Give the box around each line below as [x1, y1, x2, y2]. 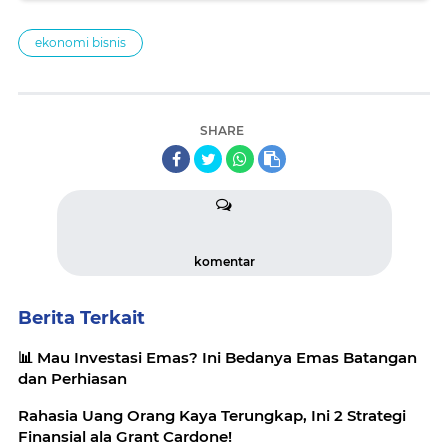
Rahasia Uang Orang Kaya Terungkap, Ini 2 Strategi [18, 406, 406, 426]
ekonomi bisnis [35, 35, 126, 51]
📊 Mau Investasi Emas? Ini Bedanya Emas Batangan [18, 348, 417, 368]
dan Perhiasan [18, 369, 127, 389]
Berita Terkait [18, 307, 145, 330]
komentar [193, 254, 255, 270]
